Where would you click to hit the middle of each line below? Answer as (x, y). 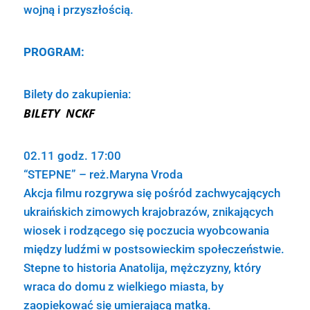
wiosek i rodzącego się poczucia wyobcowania (146, 230)
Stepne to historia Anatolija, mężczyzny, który (142, 268)
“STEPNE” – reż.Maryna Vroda (103, 174)
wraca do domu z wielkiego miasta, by (123, 286)
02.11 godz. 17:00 (72, 156)
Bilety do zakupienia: (77, 94)
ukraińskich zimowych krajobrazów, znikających (148, 212)
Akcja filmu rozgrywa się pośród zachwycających (152, 193)
